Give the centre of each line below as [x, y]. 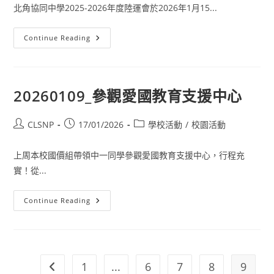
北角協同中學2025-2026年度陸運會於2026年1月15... [116, 8]
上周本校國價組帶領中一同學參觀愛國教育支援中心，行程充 [129, 155]
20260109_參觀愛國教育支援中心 [128, 96]
